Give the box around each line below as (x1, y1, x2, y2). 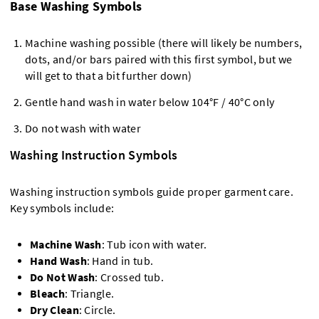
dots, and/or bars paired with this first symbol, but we (25, 53, 293, 67)
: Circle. (78, 303, 116, 318)
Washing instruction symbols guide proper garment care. (10, 185, 294, 199)
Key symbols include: (10, 202, 115, 216)
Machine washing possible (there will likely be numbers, (25, 36, 303, 51)
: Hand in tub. (86, 254, 154, 268)
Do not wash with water (25, 122, 141, 136)
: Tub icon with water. (101, 238, 207, 252)
